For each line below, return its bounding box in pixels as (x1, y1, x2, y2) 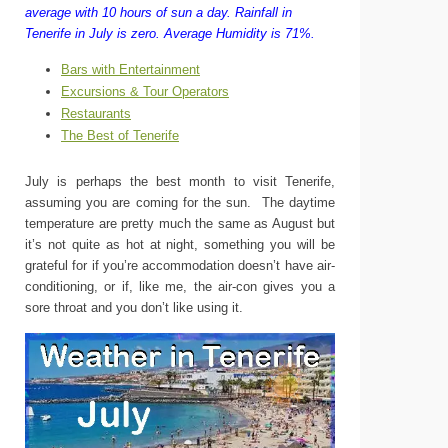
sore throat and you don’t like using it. (25, 300, 243, 315)
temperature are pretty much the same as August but (25, 216, 335, 231)
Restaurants (61, 106, 131, 121)
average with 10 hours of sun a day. (25, 5, 231, 20)
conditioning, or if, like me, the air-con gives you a (25, 279, 335, 294)
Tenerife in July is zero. (25, 26, 160, 41)
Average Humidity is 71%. (164, 26, 315, 41)
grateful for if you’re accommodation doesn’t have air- (25, 258, 335, 273)
